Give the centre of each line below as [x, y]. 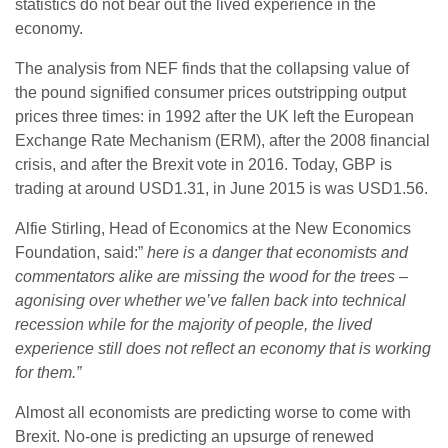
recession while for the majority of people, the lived [193, 325]
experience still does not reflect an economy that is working [223, 349]
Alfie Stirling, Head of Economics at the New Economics [213, 229]
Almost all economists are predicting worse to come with [213, 413]
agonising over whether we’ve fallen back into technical [210, 301]
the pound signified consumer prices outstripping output [210, 93]
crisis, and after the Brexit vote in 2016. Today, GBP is [203, 165]
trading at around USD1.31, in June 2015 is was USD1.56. [221, 189]
